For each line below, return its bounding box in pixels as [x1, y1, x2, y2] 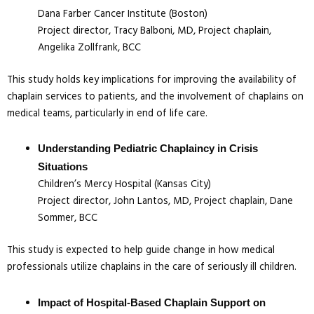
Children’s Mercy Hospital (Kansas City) [37, 177, 211, 193]
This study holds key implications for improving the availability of [7, 71, 296, 88]
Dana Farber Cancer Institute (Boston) [37, 6, 207, 22]
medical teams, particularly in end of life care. [7, 105, 207, 122]
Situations [37, 161, 88, 173]
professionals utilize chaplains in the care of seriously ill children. [7, 259, 296, 276]
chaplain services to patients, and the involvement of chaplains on [7, 88, 303, 105]
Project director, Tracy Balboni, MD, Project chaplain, [37, 22, 271, 39]
